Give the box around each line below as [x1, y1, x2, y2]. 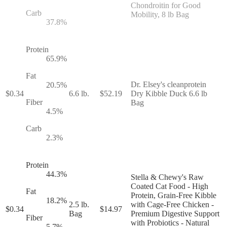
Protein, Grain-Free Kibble [131, 191, 216, 200]
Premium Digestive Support [131, 209, 219, 218]
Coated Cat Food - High [131, 181, 208, 191]
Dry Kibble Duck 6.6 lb [131, 89, 207, 98]
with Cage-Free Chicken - [131, 200, 214, 209]
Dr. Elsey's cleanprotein [131, 80, 206, 89]
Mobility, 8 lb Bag [131, 10, 189, 19]
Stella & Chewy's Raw [131, 172, 204, 181]
